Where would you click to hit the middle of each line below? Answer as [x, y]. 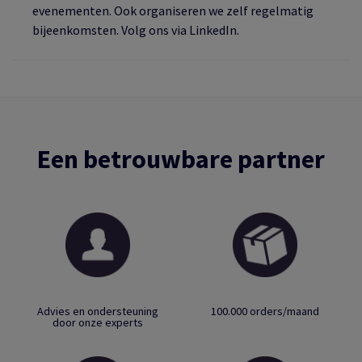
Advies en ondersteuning [97, 311]
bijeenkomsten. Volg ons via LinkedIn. [136, 30]
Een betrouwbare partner [181, 159]
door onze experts [97, 322]
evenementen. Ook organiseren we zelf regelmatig [173, 11]
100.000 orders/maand [265, 311]
